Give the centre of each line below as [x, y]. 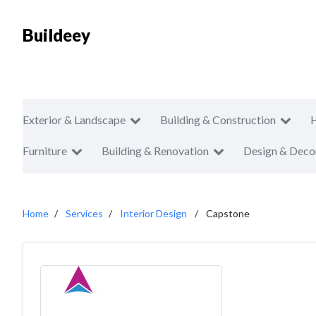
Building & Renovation [155, 151]
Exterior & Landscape [74, 120]
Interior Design [153, 213]
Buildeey [56, 35]
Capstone [228, 213]
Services [84, 213]
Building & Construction [218, 120]
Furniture [45, 151]
